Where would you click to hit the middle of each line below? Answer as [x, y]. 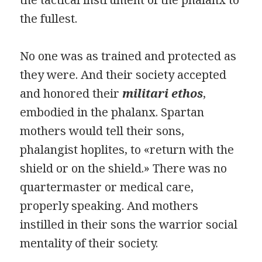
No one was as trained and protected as [128, 56]
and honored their [71, 93]
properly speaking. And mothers [109, 205]
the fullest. [49, 18]
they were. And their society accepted [123, 74]
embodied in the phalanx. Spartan [112, 112]
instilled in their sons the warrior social [129, 224]
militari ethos [163, 93]
